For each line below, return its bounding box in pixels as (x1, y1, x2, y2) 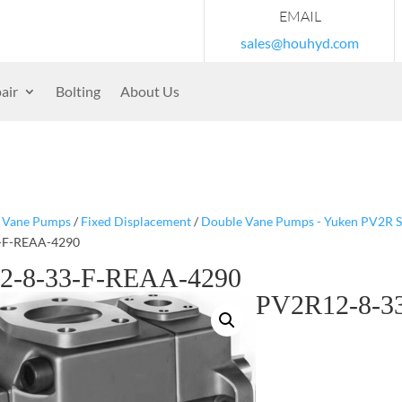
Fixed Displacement (80, 213, 191, 229)
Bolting (56, 83, 100, 100)
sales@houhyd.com (240, 34, 359, 51)
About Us (120, 83, 179, 100)
